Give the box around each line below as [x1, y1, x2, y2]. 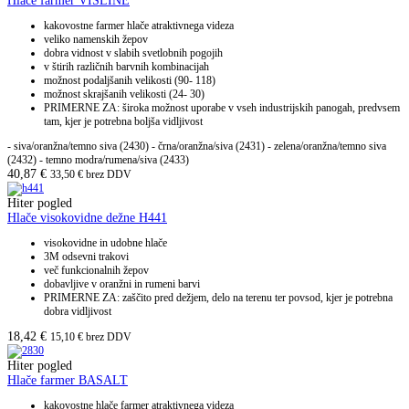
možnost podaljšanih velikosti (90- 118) [44, 74, 215, 88]
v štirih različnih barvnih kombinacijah [44, 60, 209, 74]
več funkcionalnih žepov [44, 264, 149, 278]
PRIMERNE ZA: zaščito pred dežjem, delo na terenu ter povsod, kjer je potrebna [44, 291, 393, 305]
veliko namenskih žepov [44, 33, 148, 47]
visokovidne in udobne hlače [44, 236, 167, 250]
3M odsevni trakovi [44, 250, 129, 264]
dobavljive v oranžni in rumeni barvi [44, 278, 200, 291]
